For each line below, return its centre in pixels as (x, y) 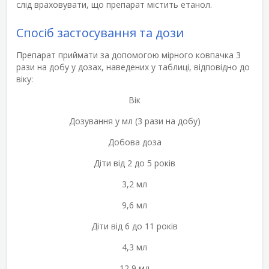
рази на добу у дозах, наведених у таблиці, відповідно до (133, 67)
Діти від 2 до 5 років (134, 163)
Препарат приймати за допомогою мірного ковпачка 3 (128, 55)
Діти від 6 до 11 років (134, 226)
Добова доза (134, 142)
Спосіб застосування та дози (100, 32)
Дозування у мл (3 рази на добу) (134, 121)
